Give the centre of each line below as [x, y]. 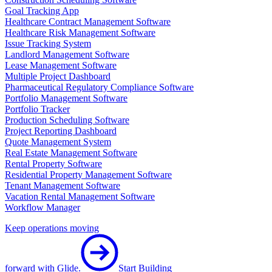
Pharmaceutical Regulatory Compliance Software [99, 87]
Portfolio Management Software [66, 98]
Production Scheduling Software [67, 120]
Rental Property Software [53, 164]
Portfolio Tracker [37, 109]
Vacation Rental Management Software [80, 197]
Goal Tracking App [42, 11]
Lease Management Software [61, 66]
